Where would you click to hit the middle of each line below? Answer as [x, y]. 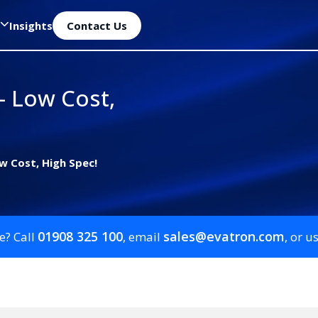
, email [143, 237]
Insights [31, 25]
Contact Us [97, 25]
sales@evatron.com [224, 237]
